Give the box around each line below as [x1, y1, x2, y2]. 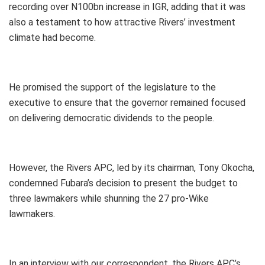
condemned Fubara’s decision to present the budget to [9, 177, 238, 189]
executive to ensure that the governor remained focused [9, 96, 245, 108]
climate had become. [9, 31, 96, 43]
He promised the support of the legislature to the [9, 81, 216, 93]
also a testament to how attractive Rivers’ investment [9, 16, 235, 28]
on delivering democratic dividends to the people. [9, 112, 214, 124]
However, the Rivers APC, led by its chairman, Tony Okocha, [9, 161, 254, 173]
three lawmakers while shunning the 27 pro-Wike [9, 192, 209, 204]
